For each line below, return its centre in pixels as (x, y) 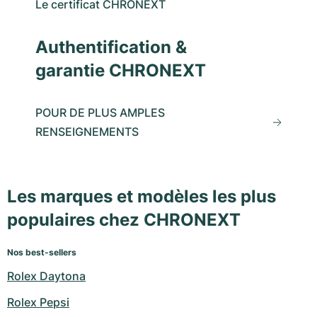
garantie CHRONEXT (121, 70)
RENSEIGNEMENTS (87, 131)
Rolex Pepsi (38, 302)
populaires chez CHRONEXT (124, 220)
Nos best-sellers (42, 253)
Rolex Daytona (46, 276)
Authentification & (111, 47)
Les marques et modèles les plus (142, 197)
